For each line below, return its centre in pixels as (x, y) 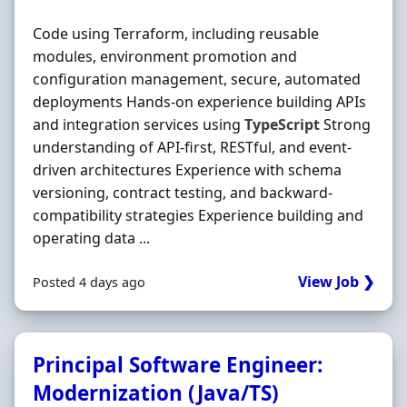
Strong (345, 124)
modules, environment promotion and (165, 56)
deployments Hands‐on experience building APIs (199, 102)
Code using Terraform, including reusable (176, 34)
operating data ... (91, 238)
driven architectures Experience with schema (187, 170)
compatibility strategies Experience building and (198, 215)
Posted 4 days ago (89, 282)
